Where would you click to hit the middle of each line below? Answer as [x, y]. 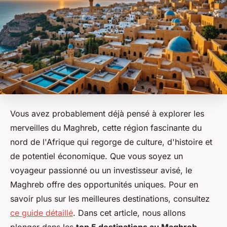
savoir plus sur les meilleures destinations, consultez [110, 199]
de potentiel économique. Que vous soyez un [97, 156]
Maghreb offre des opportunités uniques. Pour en [104, 185]
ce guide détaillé [42, 213]
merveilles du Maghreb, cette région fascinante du [106, 128]
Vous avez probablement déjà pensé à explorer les [107, 114]
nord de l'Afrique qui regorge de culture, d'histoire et [111, 142]
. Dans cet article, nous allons [129, 213]
